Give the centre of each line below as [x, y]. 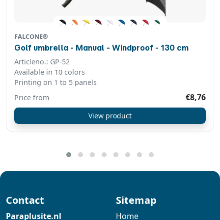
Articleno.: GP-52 [42, 62]
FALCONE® [31, 37]
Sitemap [136, 200]
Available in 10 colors [50, 72]
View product [110, 116]
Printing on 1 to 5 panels [55, 82]
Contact [25, 200]
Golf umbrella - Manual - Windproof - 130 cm [175, 48]
